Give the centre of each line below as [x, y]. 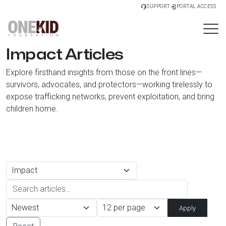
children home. [32, 109]
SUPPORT [158, 6]
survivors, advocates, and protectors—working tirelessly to [109, 84]
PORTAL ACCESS [196, 6]
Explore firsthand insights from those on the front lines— [104, 72]
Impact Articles [65, 54]
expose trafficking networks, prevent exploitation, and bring [110, 97]
